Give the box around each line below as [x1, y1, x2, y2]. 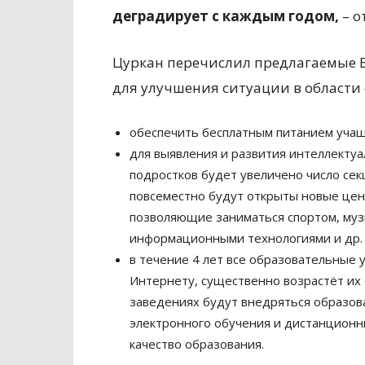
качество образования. [130, 336, 264, 352]
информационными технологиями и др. [130, 230, 363, 246]
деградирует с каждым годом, [112, 7, 339, 25]
